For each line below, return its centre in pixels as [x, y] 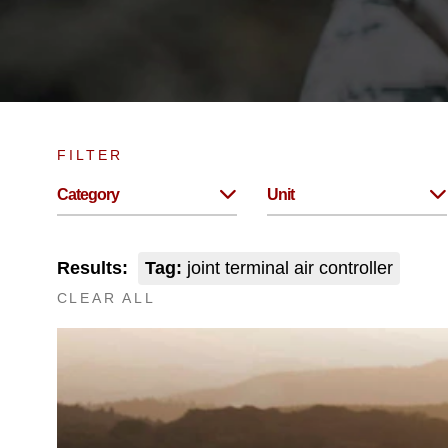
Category [87, 194]
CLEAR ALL [106, 298]
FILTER [89, 155]
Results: [92, 268]
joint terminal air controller [287, 268]
